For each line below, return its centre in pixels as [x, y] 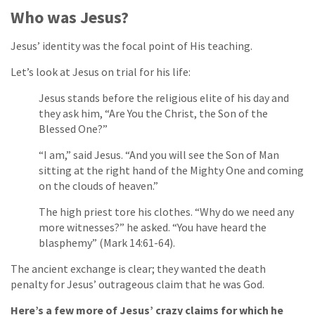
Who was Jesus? [70, 18]
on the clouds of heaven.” [98, 186]
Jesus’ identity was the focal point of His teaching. [131, 46]
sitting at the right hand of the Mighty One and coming [171, 171]
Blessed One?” [73, 129]
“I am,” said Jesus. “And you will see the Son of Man [159, 155]
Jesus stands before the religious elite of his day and [164, 98]
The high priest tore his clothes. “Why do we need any [166, 212]
